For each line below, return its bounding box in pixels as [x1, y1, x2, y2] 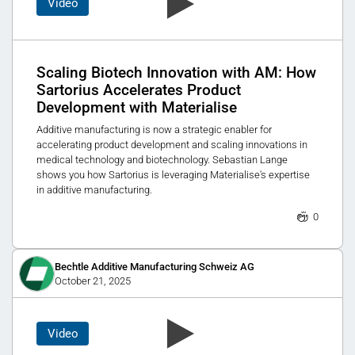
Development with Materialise [36, 98, 237, 116]
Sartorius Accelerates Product [36, 81, 241, 99]
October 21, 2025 [54, 274, 131, 287]
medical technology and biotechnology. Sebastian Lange [36, 154, 288, 166]
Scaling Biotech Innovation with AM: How [36, 63, 316, 82]
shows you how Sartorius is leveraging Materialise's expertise [36, 169, 310, 181]
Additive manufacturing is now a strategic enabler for [36, 124, 272, 136]
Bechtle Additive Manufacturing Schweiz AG [54, 260, 254, 273]
